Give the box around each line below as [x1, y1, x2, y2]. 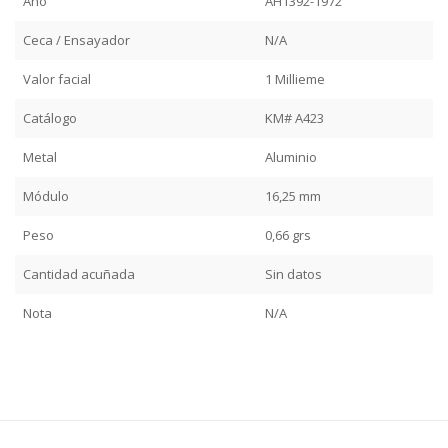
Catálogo [23, 108, 77, 127]
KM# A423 [265, 108, 324, 127]
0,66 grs [265, 225, 311, 244]
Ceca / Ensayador [23, 30, 130, 49]
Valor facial [23, 69, 91, 88]
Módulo [23, 186, 69, 205]
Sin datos [265, 264, 322, 283]
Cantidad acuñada [23, 264, 135, 283]
